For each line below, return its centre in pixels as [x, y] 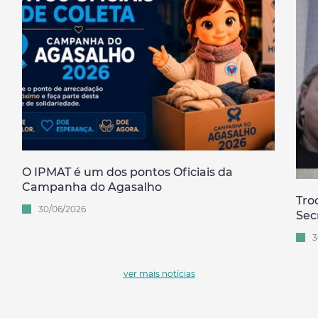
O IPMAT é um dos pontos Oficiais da [127, 172]
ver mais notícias [159, 273]
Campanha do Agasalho [92, 187]
